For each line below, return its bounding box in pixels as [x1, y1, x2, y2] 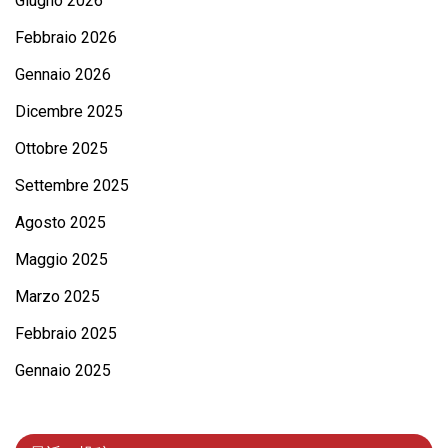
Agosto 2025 [15, 212, 106, 232]
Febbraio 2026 [15, 27, 117, 47]
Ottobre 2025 [15, 138, 108, 158]
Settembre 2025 [15, 175, 129, 195]
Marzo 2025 [15, 286, 100, 306]
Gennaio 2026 [15, 64, 111, 84]
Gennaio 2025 [15, 360, 111, 380]
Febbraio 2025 [15, 323, 117, 343]
